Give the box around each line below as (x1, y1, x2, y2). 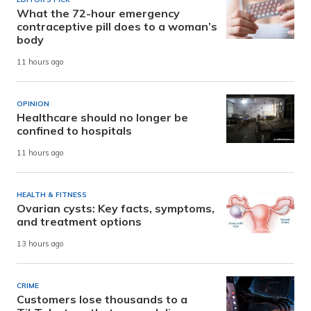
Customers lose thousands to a (17, 292, 187, 306)
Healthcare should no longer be (17, 110, 188, 124)
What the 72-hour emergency (17, 6, 180, 20)
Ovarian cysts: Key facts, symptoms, (17, 201, 215, 215)
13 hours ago (17, 239, 64, 249)
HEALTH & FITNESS (17, 190, 87, 199)
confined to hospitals (17, 123, 132, 137)
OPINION (17, 99, 49, 108)
